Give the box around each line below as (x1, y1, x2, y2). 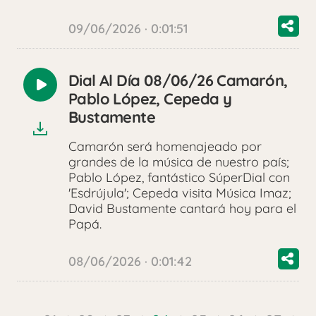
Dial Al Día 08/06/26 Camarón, (68, 71, 288, 91)
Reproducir (39, 83, 104, 100)
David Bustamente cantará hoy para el (68, 200, 296, 217)
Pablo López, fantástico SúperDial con (68, 169, 290, 186)
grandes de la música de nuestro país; (68, 154, 289, 171)
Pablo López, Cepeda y (68, 89, 232, 109)
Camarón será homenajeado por (68, 138, 262, 155)
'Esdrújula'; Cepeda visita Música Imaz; (68, 185, 291, 202)
